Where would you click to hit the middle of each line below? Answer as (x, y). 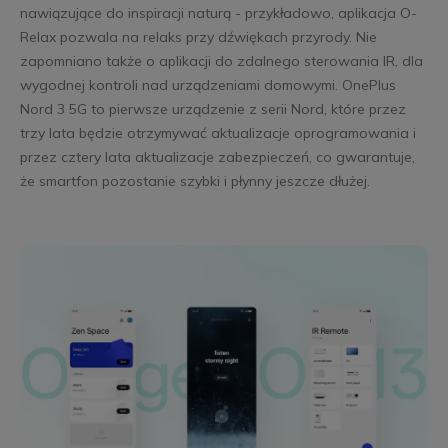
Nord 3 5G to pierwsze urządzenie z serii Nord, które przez (212, 109)
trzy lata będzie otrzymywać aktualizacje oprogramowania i (217, 133)
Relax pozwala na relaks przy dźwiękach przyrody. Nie (198, 37)
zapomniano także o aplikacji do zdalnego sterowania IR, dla (221, 61)
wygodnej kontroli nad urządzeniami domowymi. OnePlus (207, 85)
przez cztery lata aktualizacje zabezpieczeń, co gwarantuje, (217, 157)
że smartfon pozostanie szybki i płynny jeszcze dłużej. (194, 181)
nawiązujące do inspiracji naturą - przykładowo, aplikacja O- (218, 13)
